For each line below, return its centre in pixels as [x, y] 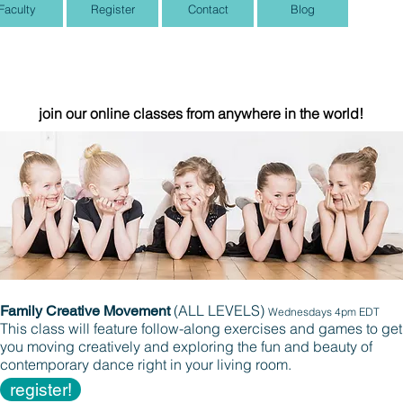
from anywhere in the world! [275, 113]
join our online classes [112, 113]
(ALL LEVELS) [219, 310]
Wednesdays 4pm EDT [324, 312]
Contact [208, 9]
